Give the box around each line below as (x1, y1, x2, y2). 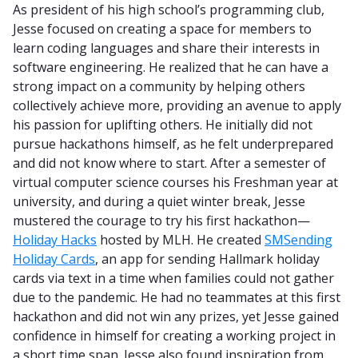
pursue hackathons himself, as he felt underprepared (13, 134, 333, 153)
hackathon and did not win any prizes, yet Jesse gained (13, 307, 339, 325)
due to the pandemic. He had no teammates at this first (13, 288, 340, 306)
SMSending (265, 230, 332, 249)
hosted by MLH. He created (97, 230, 265, 249)
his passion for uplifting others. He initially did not (13, 115, 312, 133)
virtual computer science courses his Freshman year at (13, 173, 338, 191)
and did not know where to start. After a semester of (13, 153, 326, 172)
